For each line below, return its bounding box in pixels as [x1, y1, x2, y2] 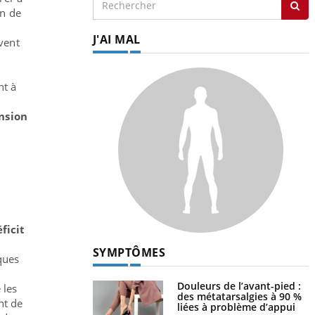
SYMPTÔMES [92, 244, 165, 260]
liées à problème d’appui [176, 300, 295, 314]
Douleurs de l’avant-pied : [176, 278, 301, 292]
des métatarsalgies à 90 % [176, 289, 302, 303]
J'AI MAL [92, 31, 141, 47]
